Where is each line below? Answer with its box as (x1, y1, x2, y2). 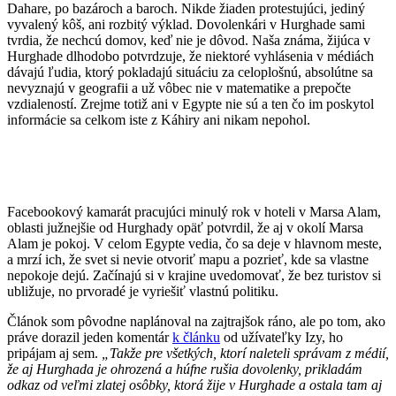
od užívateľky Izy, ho (220, 329, 343, 345)
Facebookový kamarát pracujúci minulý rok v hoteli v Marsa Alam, (7, 203, 381, 219)
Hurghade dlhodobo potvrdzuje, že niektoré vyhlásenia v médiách (7, 48, 374, 64)
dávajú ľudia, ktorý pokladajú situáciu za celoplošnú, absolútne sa (7, 64, 373, 80)
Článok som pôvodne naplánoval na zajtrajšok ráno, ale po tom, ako (7, 313, 385, 329)
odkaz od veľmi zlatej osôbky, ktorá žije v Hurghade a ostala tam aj (7, 377, 382, 392)
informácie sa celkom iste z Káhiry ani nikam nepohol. (7, 111, 310, 127)
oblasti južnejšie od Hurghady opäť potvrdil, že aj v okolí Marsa (7, 219, 363, 235)
